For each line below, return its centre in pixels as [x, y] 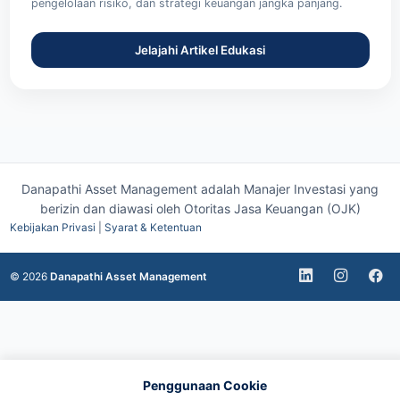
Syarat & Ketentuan [153, 227]
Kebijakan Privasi [52, 227]
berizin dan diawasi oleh [112, 208]
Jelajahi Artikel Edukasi [200, 50]
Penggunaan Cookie [205, 385]
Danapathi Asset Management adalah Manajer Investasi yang [200, 188]
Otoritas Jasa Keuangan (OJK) [272, 208]
